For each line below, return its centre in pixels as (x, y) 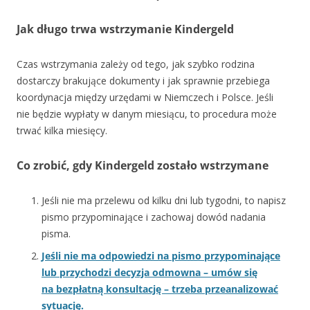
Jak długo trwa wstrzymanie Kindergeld (125, 29)
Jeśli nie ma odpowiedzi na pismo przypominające (161, 256)
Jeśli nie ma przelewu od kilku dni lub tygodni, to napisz (164, 200)
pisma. (56, 234)
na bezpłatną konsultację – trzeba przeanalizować (160, 289)
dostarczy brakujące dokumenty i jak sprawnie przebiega (143, 81)
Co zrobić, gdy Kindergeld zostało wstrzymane (143, 165)
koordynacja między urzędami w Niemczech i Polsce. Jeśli (145, 97)
